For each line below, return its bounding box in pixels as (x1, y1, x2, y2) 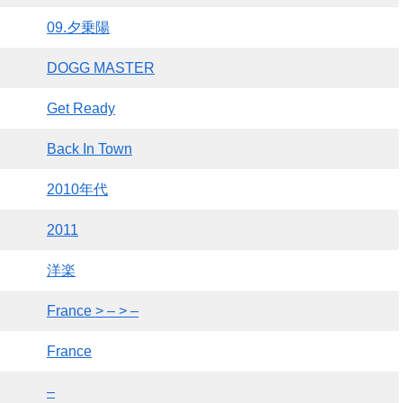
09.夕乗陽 (47, 19, 110, 35)
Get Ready (47, 100, 115, 116)
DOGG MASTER (47, 59, 155, 76)
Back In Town (47, 140, 132, 157)
